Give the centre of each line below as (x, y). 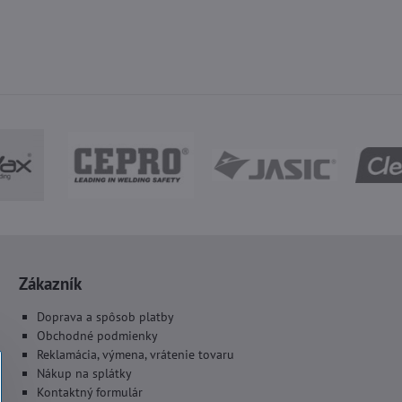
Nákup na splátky (84, 373)
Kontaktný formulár (89, 392)
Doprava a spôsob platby (105, 317)
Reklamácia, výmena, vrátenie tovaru (135, 354)
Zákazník (50, 283)
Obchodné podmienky (97, 336)
